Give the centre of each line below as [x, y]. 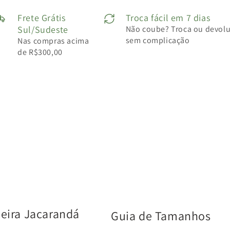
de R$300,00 [40, 52]
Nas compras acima [53, 41]
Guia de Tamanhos [161, 215]
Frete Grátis [42, 17]
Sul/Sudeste [43, 29]
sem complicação [158, 40]
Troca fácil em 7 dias [168, 17]
